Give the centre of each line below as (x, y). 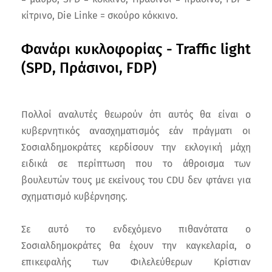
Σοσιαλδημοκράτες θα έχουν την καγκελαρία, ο (136, 246)
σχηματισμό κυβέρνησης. (74, 197)
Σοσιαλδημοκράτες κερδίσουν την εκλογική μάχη (136, 148)
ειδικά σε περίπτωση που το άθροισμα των (136, 164)
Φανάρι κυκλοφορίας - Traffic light (136, 49)
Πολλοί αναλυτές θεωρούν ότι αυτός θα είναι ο (136, 115)
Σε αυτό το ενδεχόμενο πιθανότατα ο (136, 229)
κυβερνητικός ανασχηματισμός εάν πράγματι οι (136, 131)
